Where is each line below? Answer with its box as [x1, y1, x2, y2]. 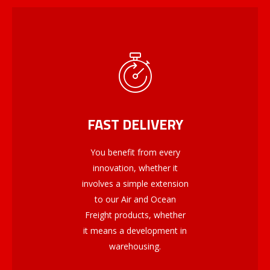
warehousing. [109, 240, 161, 253]
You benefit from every [90, 146, 180, 159]
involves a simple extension [81, 178, 189, 190]
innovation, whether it [92, 162, 178, 174]
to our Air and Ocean [94, 193, 176, 206]
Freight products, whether [84, 209, 186, 221]
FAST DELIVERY [87, 113, 183, 136]
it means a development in [83, 225, 187, 237]
